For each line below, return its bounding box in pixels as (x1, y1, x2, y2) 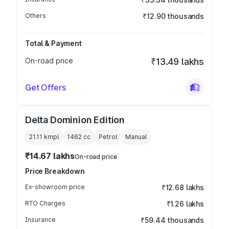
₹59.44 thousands (141, 216, 204, 224)
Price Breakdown (25, 167, 85, 175)
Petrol (99, 133, 117, 141)
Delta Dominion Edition (25, 114, 125, 125)
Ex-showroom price (25, 183, 85, 191)
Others (25, 12, 46, 19)
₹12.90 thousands (143, 12, 204, 20)
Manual (125, 133, 147, 141)
